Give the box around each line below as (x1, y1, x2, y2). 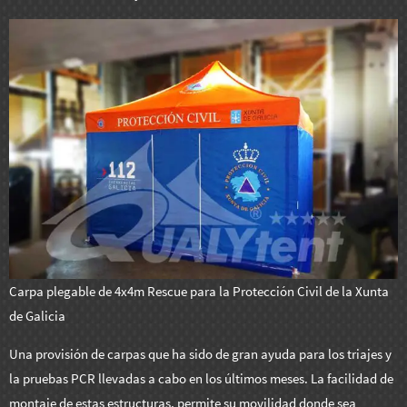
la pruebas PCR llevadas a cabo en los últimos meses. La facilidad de (9, 370, 393, 388)
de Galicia (9, 306, 65, 324)
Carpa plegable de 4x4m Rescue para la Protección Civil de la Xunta (9, 282, 389, 300)
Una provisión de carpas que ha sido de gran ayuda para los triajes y (9, 345, 392, 363)
